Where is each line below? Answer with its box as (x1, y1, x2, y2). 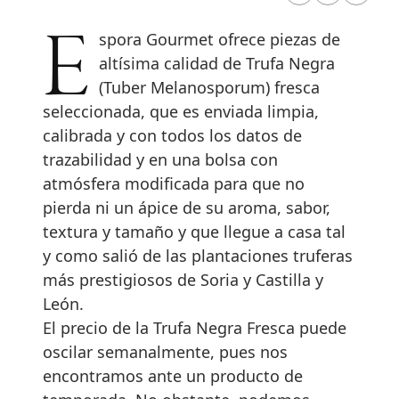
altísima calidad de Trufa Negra (99, 52, 336, 74)
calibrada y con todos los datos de (43, 124, 302, 146)
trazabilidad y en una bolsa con (43, 148, 278, 170)
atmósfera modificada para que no (43, 172, 305, 194)
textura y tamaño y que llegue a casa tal (43, 220, 346, 242)
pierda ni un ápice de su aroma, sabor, (43, 196, 330, 218)
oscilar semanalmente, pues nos (43, 340, 288, 362)
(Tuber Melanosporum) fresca (99, 76, 321, 98)
